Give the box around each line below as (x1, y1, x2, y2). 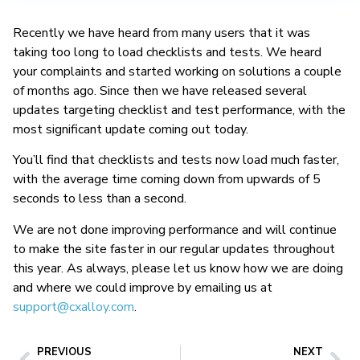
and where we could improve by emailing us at (13, 278, 272, 297)
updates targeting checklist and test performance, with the (13, 101, 346, 119)
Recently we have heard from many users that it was (13, 24, 310, 42)
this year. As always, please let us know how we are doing (13, 259, 343, 277)
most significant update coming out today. (13, 121, 248, 138)
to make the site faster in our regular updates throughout (13, 239, 335, 258)
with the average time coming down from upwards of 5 (13, 170, 321, 189)
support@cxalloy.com (13, 297, 134, 316)
